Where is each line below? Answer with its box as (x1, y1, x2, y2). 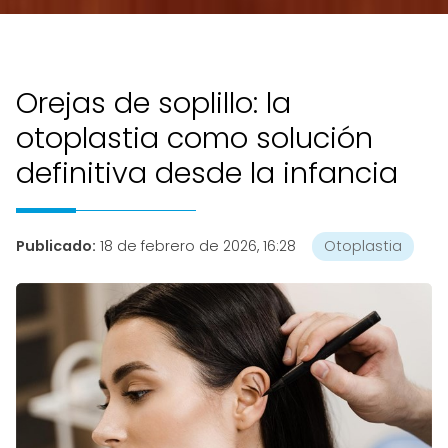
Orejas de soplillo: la (16, 83, 291, 124)
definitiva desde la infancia (16, 153, 398, 194)
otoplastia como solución (16, 118, 373, 159)
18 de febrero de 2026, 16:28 (100, 235, 296, 256)
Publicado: (16, 235, 96, 256)
